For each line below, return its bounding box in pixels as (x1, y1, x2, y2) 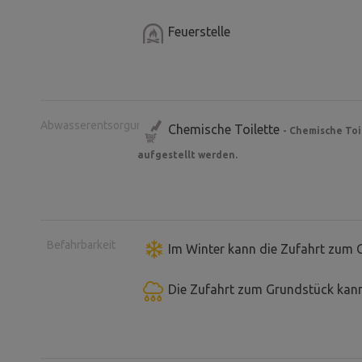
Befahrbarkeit (46, 238, 116, 252)
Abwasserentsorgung (40, 119, 149, 133)
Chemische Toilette (168, 122, 283, 137)
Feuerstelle (168, 24, 230, 40)
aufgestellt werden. (137, 149, 238, 161)
